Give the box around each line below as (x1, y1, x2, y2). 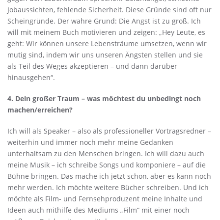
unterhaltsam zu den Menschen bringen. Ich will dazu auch (7, 149, 204, 158)
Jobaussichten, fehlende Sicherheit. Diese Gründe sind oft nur (7, 5, 212, 14)
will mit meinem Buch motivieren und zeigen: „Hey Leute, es (7, 27, 205, 37)
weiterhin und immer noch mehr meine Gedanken (7, 137, 173, 147)
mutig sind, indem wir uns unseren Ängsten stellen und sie (7, 50, 203, 59)
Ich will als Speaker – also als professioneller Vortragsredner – (7, 126, 211, 136)
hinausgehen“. (7, 73, 55, 82)
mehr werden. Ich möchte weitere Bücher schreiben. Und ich (7, 183, 209, 192)
